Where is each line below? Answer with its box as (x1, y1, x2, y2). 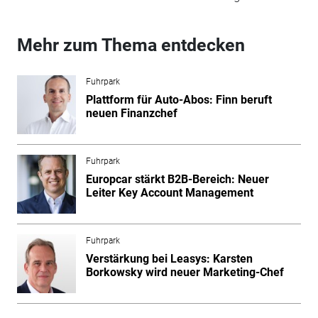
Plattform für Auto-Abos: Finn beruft (85, 92, 272, 106)
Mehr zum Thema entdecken (16, 34, 245, 55)
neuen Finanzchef (85, 106, 177, 120)
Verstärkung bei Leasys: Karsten (85, 251, 253, 265)
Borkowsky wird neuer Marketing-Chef (85, 265, 284, 279)
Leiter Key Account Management (85, 185, 253, 199)
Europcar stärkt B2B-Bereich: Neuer (85, 172, 269, 186)
